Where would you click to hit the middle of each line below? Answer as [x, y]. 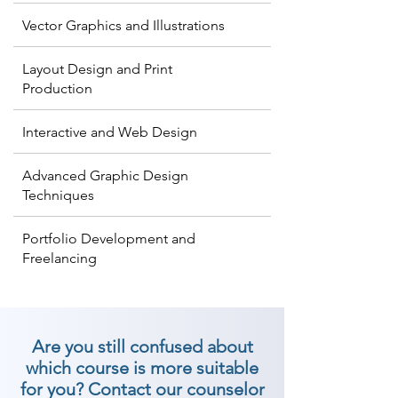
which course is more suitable [142, 368]
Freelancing [60, 258]
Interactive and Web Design [110, 132]
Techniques [58, 195]
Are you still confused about [142, 346]
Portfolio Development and [109, 239]
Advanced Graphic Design [105, 175]
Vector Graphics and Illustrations [123, 25]
